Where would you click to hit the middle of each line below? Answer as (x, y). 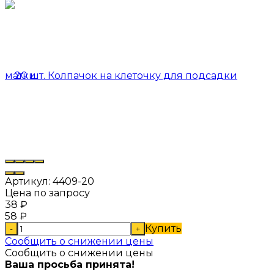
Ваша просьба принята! (70, 264)
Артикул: (28, 181)
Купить (163, 228)
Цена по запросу (47, 193)
